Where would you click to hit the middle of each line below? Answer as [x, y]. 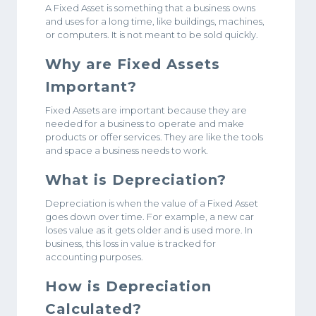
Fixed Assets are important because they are [146, 110]
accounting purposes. [94, 256]
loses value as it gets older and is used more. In [149, 230]
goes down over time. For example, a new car [150, 216]
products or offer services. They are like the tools [154, 136]
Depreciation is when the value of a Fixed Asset [152, 203]
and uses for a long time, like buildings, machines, [155, 21]
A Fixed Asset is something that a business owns [150, 7]
